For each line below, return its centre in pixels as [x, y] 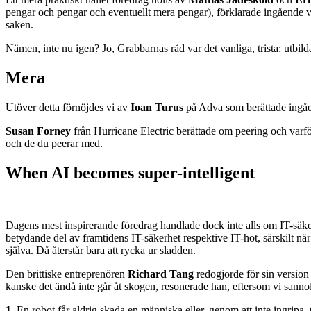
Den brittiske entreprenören [67, 274]
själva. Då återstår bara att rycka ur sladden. [101, 251]
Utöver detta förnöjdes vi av [68, 107]
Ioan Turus [157, 107]
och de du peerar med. [54, 143]
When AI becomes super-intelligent [130, 173]
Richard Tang [161, 274]
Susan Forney [38, 131]
